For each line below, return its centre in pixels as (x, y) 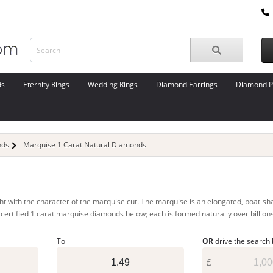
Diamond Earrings (187, 84)
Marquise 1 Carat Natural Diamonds (85, 145)
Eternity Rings (46, 84)
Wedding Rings (113, 84)
